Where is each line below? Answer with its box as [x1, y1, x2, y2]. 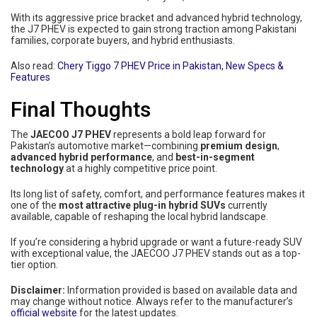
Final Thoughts [11, 96, 151, 122]
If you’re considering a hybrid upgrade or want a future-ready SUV [11, 236, 302, 248]
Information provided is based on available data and [65, 284, 297, 296]
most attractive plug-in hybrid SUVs [59, 199, 226, 211]
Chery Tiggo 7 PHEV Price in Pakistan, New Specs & [57, 59, 284, 71]
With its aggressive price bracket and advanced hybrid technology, [11, 11, 302, 23]
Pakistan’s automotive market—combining [11, 139, 200, 151]
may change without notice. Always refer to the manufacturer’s [11, 295, 293, 307]
